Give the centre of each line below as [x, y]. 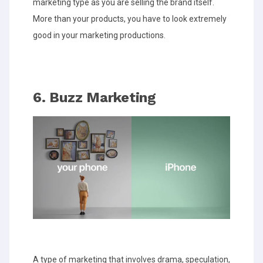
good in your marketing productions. [99, 35]
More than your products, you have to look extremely [130, 18]
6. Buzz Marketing [97, 97]
